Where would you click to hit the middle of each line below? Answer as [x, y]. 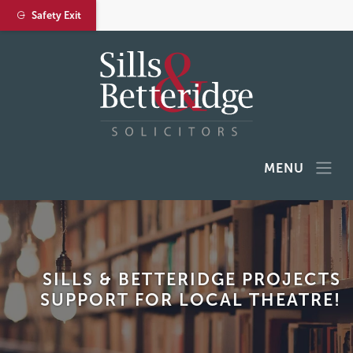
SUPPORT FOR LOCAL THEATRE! [191, 299]
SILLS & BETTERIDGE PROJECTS [192, 279]
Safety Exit [53, 15]
